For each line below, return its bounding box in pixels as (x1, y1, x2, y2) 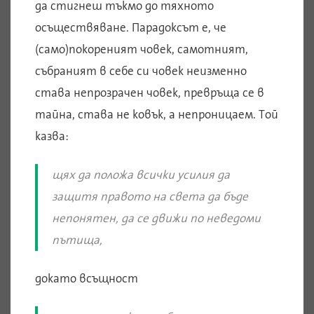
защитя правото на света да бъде (52, 189, 248, 205)
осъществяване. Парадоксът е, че (35, 20, 226, 36)
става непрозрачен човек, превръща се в (35, 85, 264, 101)
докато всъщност (35, 271, 138, 287)
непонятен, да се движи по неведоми (52, 210, 261, 226)
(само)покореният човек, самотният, (35, 41, 248, 57)
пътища (52, 232, 100, 248)
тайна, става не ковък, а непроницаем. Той (35, 107, 278, 123)
